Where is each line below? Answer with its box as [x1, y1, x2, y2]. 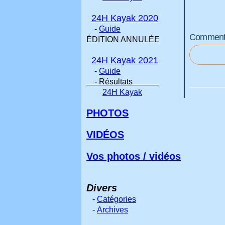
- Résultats [86, 77, 133, 86]
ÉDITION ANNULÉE [86, 35, 160, 44]
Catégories [97, 195, 136, 203]
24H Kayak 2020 [91, 13, 158, 23]
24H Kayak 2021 [91, 55, 158, 65]
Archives [97, 205, 128, 214]
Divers [86, 182, 117, 193]
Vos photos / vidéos [86, 151, 181, 162]
